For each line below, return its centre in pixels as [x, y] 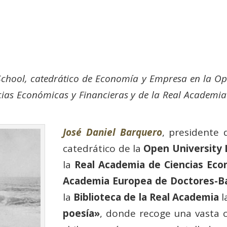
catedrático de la [103, 149]
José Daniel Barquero [112, 133]
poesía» [82, 214]
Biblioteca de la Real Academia [146, 197]
